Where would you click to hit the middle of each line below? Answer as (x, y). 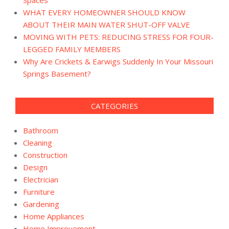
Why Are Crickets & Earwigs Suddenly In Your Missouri (118, 61)
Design (35, 167)
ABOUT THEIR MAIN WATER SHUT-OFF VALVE (107, 24)
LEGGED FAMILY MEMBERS (72, 49)
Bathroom (41, 130)
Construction (45, 155)
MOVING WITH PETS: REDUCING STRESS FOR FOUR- (118, 37)
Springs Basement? (57, 73)
